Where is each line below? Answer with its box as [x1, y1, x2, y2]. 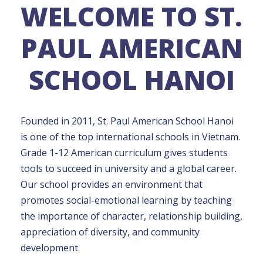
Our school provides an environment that [21, 177, 203, 191]
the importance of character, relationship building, [21, 209, 242, 222]
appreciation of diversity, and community [21, 225, 200, 238]
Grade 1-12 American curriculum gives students [21, 146, 228, 159]
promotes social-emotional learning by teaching [21, 193, 232, 207]
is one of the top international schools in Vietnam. [21, 130, 240, 143]
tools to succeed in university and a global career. [21, 161, 237, 175]
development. [21, 241, 80, 254]
